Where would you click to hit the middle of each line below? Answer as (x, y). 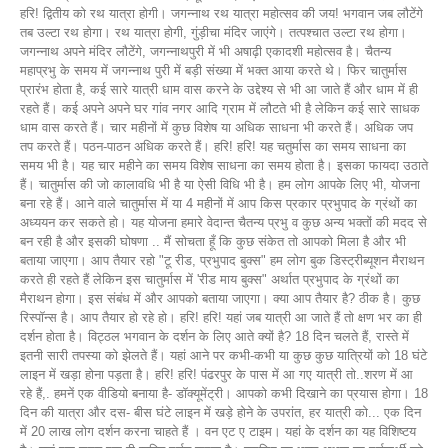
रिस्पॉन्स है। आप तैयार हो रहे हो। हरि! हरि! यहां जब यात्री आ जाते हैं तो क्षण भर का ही (221, 317)
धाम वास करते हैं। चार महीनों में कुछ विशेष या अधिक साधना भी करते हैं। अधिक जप (216, 127)
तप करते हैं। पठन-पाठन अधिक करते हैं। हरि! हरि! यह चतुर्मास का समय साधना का (213, 146)
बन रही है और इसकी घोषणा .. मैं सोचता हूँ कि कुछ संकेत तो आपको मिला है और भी (213, 241)
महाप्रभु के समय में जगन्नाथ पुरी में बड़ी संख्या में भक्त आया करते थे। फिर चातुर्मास (213, 70)
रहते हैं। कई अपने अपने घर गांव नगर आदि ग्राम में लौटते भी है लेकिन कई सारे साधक (220, 108)
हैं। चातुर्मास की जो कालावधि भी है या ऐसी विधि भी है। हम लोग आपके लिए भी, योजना (220, 184)
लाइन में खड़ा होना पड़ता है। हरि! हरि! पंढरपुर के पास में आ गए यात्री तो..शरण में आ (216, 374)
